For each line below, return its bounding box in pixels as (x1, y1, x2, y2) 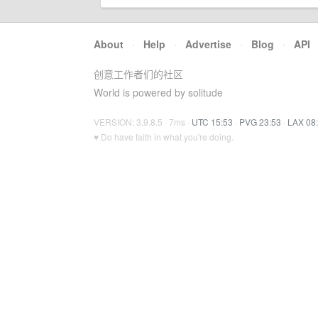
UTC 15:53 (192, 116, 233, 128)
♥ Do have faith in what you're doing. (94, 131, 234, 143)
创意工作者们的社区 (94, 67, 183, 81)
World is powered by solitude (94, 85, 223, 99)
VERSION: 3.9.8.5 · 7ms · (94, 116, 192, 128)
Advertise (185, 37, 231, 51)
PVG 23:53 (239, 116, 281, 128)
